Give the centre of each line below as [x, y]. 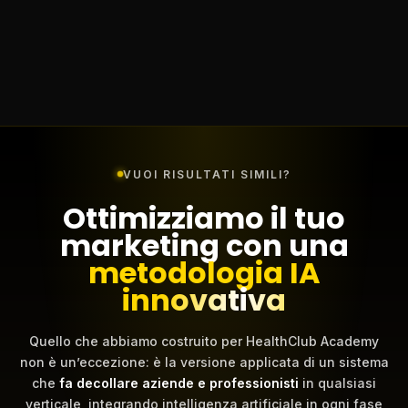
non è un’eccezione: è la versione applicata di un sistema [204, 362]
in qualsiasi [337, 382]
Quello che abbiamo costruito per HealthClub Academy [204, 341]
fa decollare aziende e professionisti [179, 382]
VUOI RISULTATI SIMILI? [207, 174]
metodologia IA [204, 272]
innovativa [204, 300]
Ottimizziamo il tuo [204, 218]
